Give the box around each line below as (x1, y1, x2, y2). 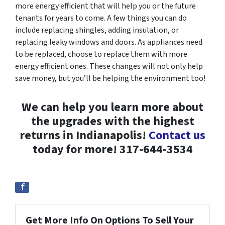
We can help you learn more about (22, 98, 203, 117)
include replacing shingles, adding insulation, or (15, 25, 179, 36)
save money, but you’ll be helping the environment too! (15, 73, 205, 84)
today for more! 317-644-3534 (32, 141, 193, 159)
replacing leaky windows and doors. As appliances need (15, 37, 202, 48)
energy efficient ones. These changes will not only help (15, 61, 203, 72)
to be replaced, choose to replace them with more (15, 49, 187, 60)
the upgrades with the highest (31, 113, 194, 131)
